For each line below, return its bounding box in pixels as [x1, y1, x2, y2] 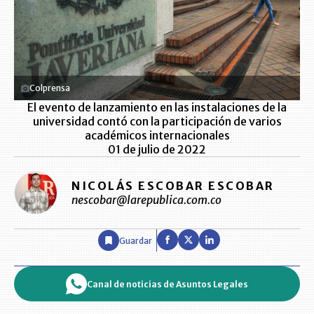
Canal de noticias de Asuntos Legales [87, 278, 248, 289]
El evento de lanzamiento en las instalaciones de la [27, 100, 287, 114]
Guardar [119, 235, 152, 246]
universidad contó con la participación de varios [32, 114, 282, 128]
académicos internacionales [84, 128, 230, 142]
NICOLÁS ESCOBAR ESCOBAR [71, 178, 275, 193]
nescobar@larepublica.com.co [71, 192, 221, 207]
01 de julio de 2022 [108, 142, 206, 156]
